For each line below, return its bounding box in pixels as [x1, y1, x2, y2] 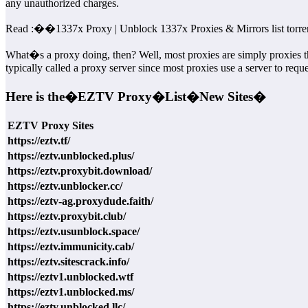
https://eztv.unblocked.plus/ [8, 149, 134, 162]
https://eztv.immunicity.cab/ [8, 240, 134, 252]
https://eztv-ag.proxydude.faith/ [8, 195, 153, 207]
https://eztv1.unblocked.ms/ [8, 285, 134, 298]
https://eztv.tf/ [8, 134, 70, 146]
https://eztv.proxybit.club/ [8, 210, 126, 222]
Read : [5, 23, 34, 35]
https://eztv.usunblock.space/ [8, 225, 140, 237]
